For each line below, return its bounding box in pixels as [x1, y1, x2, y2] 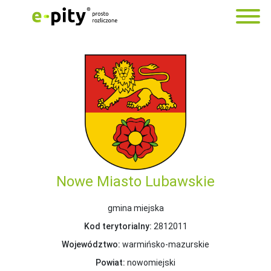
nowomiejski [125, 258, 175, 268]
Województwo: [62, 240, 120, 250]
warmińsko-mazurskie [120, 240, 209, 250]
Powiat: [96, 258, 125, 268]
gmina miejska [107, 203, 164, 214]
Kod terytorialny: [83, 221, 152, 232]
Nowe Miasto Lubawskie [56, 173, 215, 191]
